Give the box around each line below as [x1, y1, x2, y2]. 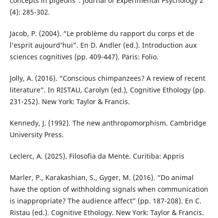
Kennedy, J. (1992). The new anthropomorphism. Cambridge [9, 118, 206, 127]
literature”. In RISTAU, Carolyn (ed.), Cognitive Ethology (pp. [9, 85, 206, 94]
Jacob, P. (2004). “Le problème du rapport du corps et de [9, 28, 194, 38]
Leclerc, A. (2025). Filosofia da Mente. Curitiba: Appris [9, 151, 184, 161]
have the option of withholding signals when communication [9, 184, 208, 194]
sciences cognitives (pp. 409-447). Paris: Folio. [9, 52, 159, 61]
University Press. [9, 129, 64, 139]
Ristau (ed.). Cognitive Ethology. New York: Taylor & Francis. [9, 207, 204, 217]
